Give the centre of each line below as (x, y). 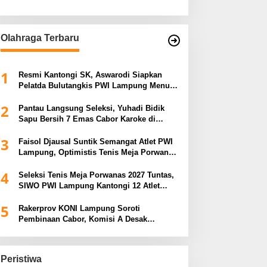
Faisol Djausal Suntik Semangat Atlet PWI (95, 142)
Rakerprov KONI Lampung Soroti (79, 209)
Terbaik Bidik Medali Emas (67, 197)
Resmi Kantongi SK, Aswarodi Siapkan (90, 75)
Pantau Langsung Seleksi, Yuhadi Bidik (91, 108)
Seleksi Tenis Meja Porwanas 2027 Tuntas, (96, 175)
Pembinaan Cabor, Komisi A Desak (83, 219)
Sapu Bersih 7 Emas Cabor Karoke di (87, 119)
